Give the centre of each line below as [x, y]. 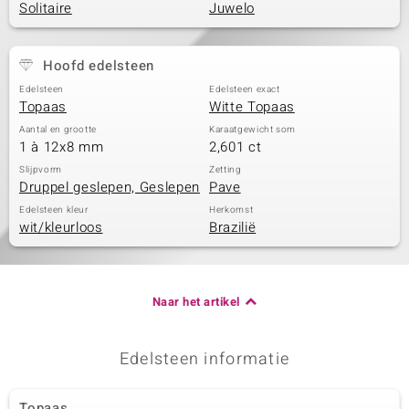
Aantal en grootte [58, 130]
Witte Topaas [252, 107]
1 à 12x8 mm [62, 147]
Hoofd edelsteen [98, 66]
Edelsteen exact [245, 89]
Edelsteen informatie [204, 359]
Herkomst [231, 210]
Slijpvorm [41, 170]
